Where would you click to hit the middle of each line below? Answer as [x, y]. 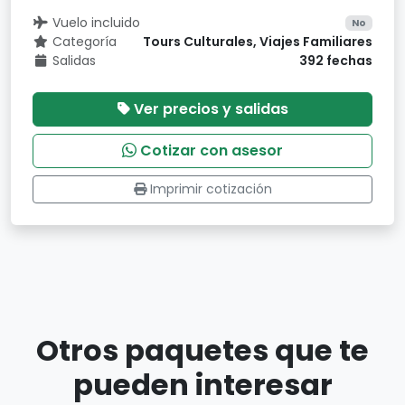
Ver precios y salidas [211, 109]
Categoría [84, 42]
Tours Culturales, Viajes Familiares [258, 42]
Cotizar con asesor [212, 151]
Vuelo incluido [96, 23]
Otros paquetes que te [202, 350]
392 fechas [336, 61]
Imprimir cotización [211, 189]
